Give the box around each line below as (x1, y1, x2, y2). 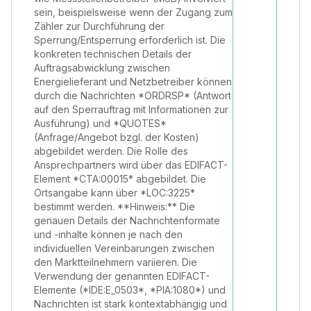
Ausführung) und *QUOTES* (34, 117, 167, 129)
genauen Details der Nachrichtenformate (34, 215, 220, 226)
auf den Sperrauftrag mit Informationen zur (34, 103, 228, 115)
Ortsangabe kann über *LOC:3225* (34, 187, 195, 199)
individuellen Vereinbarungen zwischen (34, 242, 215, 254)
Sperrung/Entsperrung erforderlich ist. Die (34, 34, 226, 46)
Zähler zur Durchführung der (34, 20, 165, 32)
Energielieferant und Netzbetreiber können (34, 76, 232, 87)
